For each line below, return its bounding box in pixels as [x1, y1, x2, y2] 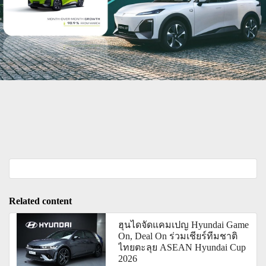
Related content [9, 196, 72, 207]
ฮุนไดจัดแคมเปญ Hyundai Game [118, 220, 249, 230]
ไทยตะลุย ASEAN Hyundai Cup [118, 242, 246, 253]
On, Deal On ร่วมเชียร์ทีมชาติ [118, 231, 238, 242]
